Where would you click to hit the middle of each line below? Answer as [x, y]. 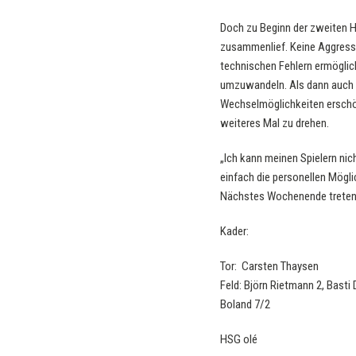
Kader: [234, 231]
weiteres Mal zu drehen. [275, 123]
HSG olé [239, 339]
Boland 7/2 [245, 304]
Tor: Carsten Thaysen [269, 266]
